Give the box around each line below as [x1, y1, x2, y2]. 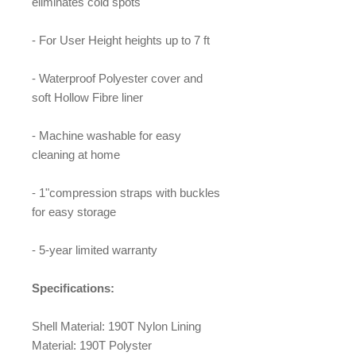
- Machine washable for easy [32, 129, 181, 142]
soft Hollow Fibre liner [32, 91, 143, 104]
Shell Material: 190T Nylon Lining [32, 319, 201, 333]
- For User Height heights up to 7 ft [32, 33, 210, 47]
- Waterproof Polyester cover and [32, 72, 203, 85]
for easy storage [32, 205, 116, 219]
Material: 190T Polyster [32, 339, 152, 352]
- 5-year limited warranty [32, 243, 157, 257]
